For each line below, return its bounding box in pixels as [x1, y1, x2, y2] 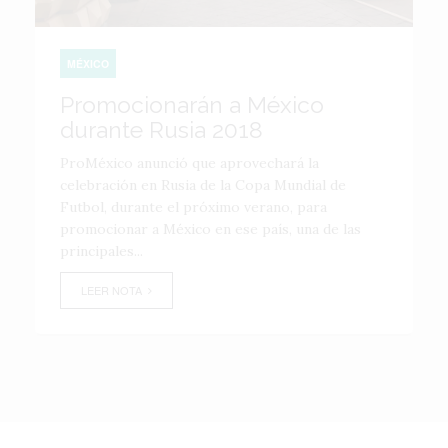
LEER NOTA [81, 282, 148, 298]
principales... [60, 242, 143, 260]
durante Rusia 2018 [60, 116, 263, 143]
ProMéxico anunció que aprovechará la [60, 154, 319, 172]
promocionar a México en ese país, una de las [60, 220, 361, 238]
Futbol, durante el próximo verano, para [60, 198, 327, 216]
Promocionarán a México [60, 91, 324, 118]
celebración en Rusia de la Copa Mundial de [60, 176, 346, 194]
